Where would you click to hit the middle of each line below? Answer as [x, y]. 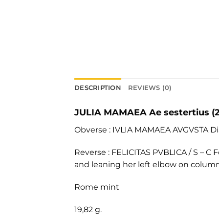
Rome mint [97, 187]
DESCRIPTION [98, 88]
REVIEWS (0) [150, 88]
